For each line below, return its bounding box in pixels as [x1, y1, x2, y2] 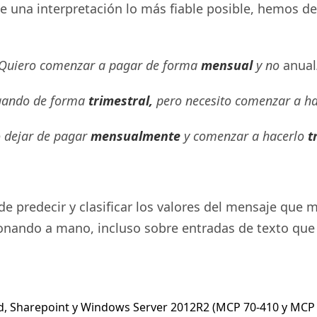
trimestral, [88, 92, 153, 109]
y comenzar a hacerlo [180, 127, 308, 144]
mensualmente [90, 127, 180, 144]
